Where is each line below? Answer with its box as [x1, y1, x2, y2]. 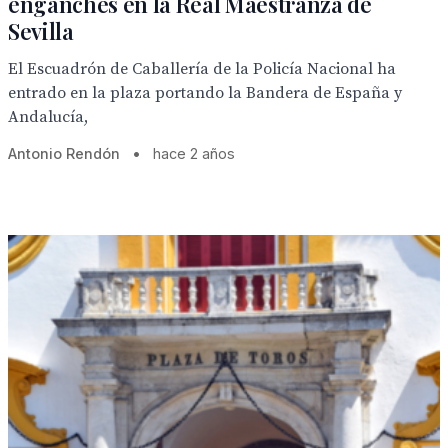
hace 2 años [153, 145, 235, 162]
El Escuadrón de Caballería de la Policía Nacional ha [8, 59, 396, 79]
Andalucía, [8, 107, 88, 127]
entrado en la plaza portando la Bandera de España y [8, 83, 402, 103]
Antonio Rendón [8, 145, 120, 162]
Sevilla [8, 16, 74, 46]
